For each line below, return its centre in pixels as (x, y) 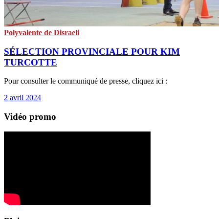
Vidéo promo (30, 117)
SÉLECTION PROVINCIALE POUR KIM (92, 51)
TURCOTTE (31, 62)
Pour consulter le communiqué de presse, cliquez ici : (86, 81)
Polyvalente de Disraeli (42, 33)
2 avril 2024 (22, 98)
